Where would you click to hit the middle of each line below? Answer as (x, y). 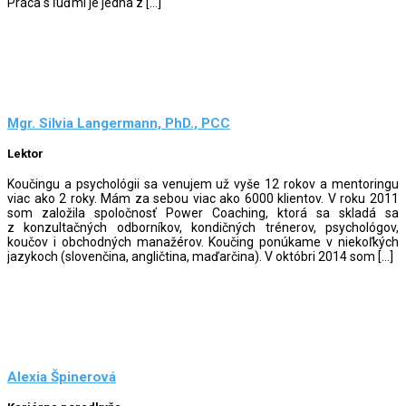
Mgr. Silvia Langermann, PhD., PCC (119, 124)
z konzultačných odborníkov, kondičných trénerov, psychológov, (203, 227)
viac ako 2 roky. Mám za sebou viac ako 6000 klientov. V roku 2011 (203, 198)
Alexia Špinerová (62, 377)
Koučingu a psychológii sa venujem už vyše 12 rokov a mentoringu (203, 184)
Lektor (25, 154)
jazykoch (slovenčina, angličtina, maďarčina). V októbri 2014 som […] (200, 256)
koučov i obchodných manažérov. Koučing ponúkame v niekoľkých (203, 242)
